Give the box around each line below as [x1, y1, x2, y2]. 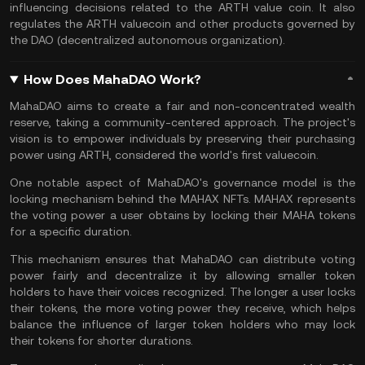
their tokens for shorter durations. [10, 334, 193, 347]
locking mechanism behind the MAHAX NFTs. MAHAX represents [10, 192, 355, 205]
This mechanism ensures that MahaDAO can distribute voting [10, 253, 355, 266]
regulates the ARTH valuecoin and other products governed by [10, 17, 355, 30]
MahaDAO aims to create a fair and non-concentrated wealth [10, 99, 355, 112]
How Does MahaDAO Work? [23, 72, 201, 87]
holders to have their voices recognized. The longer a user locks [10, 285, 355, 298]
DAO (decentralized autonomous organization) [31, 33, 283, 46]
